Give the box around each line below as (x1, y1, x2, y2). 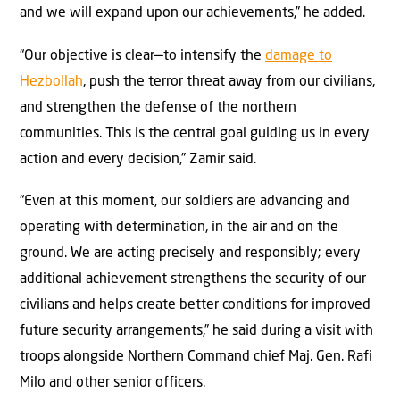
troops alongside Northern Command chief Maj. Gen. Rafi (20, 350, 372, 365)
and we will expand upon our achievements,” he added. (20, 6, 365, 21)
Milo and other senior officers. (20, 376, 205, 391)
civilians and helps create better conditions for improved (20, 298, 371, 313)
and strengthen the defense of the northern (20, 100, 296, 115)
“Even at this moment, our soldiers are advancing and (20, 195, 350, 210)
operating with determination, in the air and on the (20, 221, 338, 236)
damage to (265, 48, 332, 63)
